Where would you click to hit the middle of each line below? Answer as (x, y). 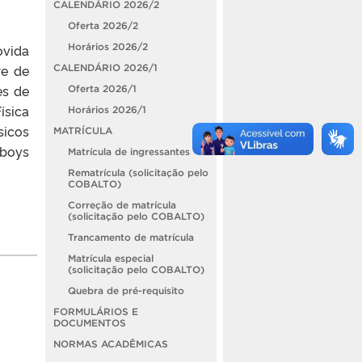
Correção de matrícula (122, 204)
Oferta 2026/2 (103, 25)
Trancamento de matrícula (131, 237)
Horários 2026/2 (108, 46)
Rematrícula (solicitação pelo (138, 172)
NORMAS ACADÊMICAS (111, 343)
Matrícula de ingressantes (129, 151)
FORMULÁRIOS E (96, 311)
